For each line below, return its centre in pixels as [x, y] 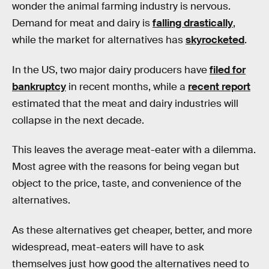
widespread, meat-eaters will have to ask [108, 247]
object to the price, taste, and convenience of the [127, 184]
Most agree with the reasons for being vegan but [126, 167]
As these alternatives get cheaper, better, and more [132, 230]
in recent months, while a [127, 86]
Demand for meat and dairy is [82, 23]
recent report [219, 86]
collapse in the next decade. [78, 120]
